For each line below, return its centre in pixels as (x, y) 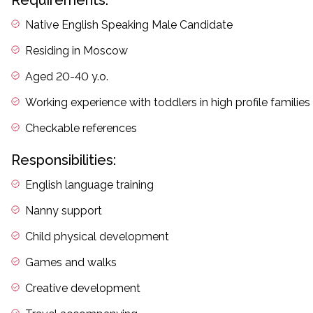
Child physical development (97, 236)
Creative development (83, 288)
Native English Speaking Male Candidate (129, 25)
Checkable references (81, 128)
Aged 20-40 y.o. (67, 77)
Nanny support (64, 211)
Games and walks (71, 262)
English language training (89, 185)
